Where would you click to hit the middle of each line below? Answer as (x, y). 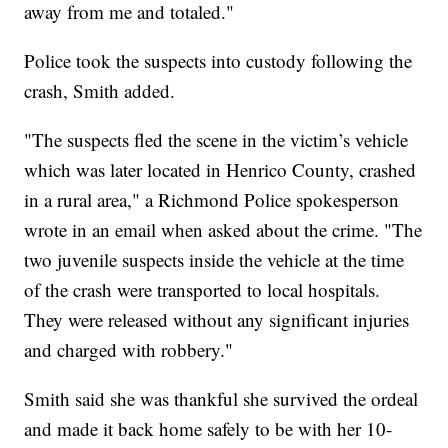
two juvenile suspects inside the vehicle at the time (214, 259)
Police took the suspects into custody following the (218, 60)
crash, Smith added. (103, 90)
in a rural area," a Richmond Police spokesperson (212, 199)
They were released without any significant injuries (217, 319)
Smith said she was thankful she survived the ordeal (221, 398)
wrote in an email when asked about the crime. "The (223, 229)
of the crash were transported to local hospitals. (202, 289)
